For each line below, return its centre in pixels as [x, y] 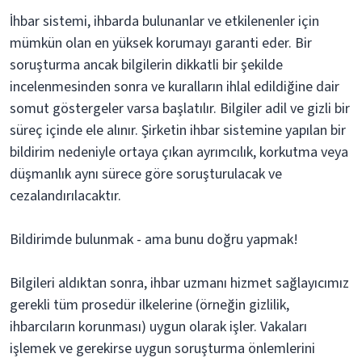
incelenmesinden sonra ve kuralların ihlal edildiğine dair [175, 87]
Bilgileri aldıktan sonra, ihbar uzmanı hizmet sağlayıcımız [179, 283]
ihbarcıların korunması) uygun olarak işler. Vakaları [158, 327]
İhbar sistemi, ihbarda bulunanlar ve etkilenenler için [164, 21]
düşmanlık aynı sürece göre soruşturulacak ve [146, 174]
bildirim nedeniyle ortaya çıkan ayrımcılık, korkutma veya [179, 152]
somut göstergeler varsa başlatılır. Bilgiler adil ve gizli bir [180, 109]
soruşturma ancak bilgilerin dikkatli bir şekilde [146, 65]
